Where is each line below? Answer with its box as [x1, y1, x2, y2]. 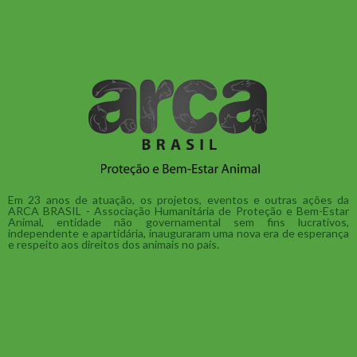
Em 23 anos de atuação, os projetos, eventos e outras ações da [8, 193, 349, 206]
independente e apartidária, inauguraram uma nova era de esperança [8, 226, 349, 240]
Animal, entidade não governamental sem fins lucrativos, [8, 215, 349, 229]
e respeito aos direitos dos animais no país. [8, 237, 219, 251]
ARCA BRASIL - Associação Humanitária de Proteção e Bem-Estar [8, 204, 349, 218]
